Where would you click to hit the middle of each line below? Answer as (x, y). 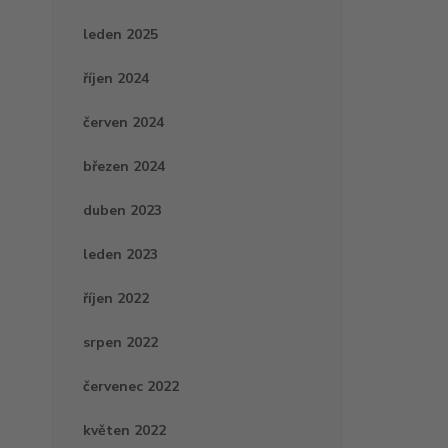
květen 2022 (124, 431)
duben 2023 (122, 211)
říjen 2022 (116, 299)
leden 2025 (120, 35)
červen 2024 (123, 123)
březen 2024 (124, 167)
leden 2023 (120, 255)
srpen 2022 (120, 343)
